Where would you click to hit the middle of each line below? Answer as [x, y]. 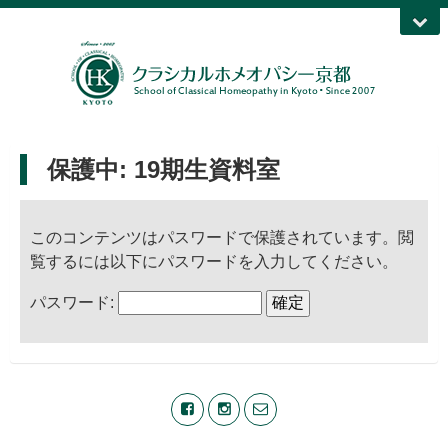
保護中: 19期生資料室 [163, 169]
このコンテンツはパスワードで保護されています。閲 [222, 237]
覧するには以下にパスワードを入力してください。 [214, 261]
